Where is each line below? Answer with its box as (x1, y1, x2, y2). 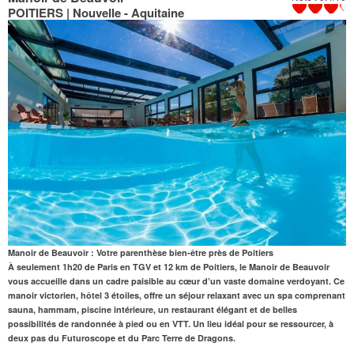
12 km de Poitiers (164, 260, 235, 273)
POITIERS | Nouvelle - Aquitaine (8, 4, 184, 22)
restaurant (171, 303, 214, 315)
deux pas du (8, 331, 62, 344)
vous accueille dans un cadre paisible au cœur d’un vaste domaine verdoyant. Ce (8, 274, 345, 287)
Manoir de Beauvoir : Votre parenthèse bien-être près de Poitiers (8, 246, 276, 258)
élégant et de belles (214, 303, 297, 315)
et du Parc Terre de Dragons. (115, 331, 235, 344)
